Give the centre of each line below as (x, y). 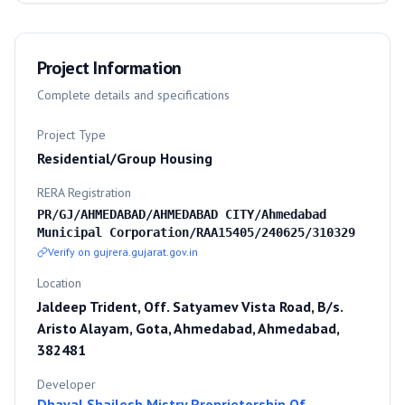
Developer (66, 384)
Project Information (109, 68)
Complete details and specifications (133, 95)
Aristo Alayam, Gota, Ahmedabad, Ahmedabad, (188, 328)
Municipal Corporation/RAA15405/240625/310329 (196, 232)
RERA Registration (84, 193)
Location (59, 283)
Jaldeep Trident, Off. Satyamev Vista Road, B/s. (190, 306)
